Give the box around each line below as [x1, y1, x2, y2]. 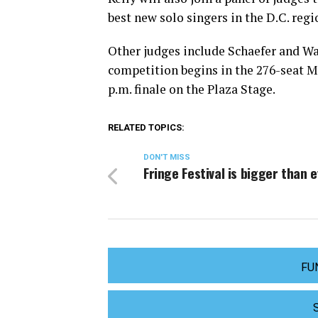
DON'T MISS [143, 153, 190, 162]
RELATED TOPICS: [108, 122, 185, 133]
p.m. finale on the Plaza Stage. [108, 81, 275, 97]
